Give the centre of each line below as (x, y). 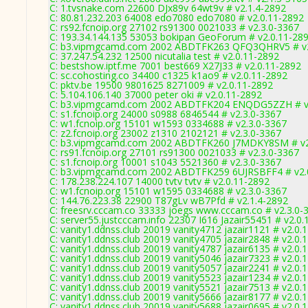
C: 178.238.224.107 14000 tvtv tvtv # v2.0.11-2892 (159, 181)
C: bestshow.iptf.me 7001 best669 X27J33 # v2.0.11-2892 (175, 66)
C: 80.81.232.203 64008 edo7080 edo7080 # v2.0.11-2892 (177, 18)
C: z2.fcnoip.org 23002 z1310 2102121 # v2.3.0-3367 (165, 133)
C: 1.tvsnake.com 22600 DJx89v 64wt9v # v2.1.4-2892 (168, 8)
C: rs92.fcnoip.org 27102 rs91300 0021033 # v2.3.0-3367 (174, 27)
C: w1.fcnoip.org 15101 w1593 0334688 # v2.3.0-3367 (168, 123)
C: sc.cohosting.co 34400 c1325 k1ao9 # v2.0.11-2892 (168, 75)
